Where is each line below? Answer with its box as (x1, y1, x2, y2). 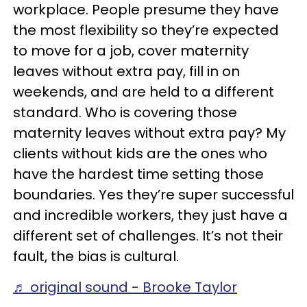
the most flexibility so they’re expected (13, 21, 279, 40)
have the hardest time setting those (13, 164, 264, 184)
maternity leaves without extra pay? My (13, 123, 286, 143)
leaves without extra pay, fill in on (13, 62, 240, 81)
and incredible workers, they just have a (13, 206, 288, 225)
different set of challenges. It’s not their (13, 226, 283, 245)
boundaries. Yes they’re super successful (13, 185, 294, 204)
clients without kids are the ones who (13, 144, 267, 163)
